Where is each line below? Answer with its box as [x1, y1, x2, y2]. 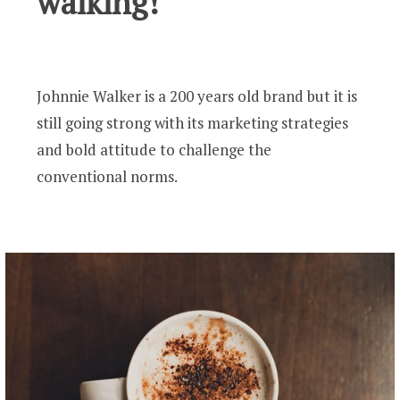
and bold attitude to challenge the [37, 138, 272, 160]
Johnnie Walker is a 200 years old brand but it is [37, 85, 358, 106]
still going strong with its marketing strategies [37, 112, 349, 133]
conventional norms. [37, 165, 179, 187]
